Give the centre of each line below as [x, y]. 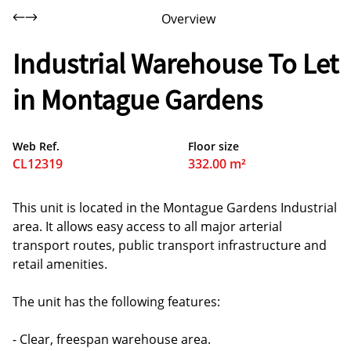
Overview [188, 19]
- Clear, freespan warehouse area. [112, 339]
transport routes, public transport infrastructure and [170, 245]
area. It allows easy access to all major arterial [147, 226]
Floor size [213, 146]
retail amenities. [60, 264]
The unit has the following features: [116, 302]
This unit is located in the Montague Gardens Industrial [175, 208]
